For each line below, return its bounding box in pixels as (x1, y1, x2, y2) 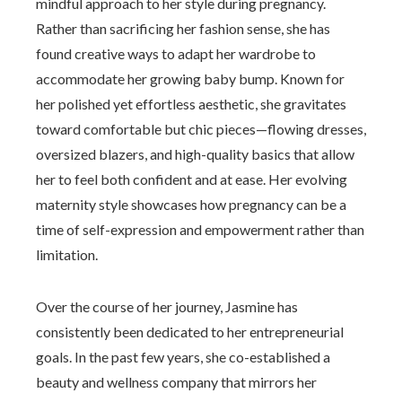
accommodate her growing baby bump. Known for (36, 70, 345, 87)
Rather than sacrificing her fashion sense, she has (36, 20, 330, 37)
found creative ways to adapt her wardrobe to (36, 45, 316, 62)
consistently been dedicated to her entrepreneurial (36, 323, 344, 340)
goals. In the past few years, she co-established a (36, 348, 330, 365)
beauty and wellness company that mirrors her (36, 373, 317, 390)
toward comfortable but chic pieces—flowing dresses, (36, 120, 366, 137)
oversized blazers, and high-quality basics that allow (36, 145, 354, 162)
